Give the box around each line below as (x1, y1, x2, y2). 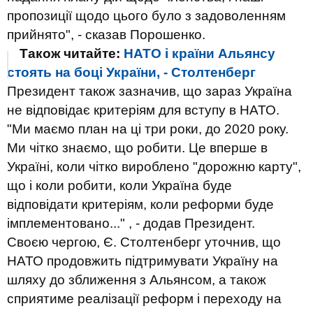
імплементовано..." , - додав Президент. (7, 216, 255, 231)
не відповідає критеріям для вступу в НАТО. (7, 103, 279, 117)
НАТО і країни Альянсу (124, 46, 275, 61)
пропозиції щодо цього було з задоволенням (7, 8, 286, 23)
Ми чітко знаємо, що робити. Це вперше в (7, 140, 268, 155)
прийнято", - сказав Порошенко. (7, 27, 205, 42)
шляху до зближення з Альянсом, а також (7, 272, 266, 287)
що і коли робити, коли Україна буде (7, 178, 232, 193)
